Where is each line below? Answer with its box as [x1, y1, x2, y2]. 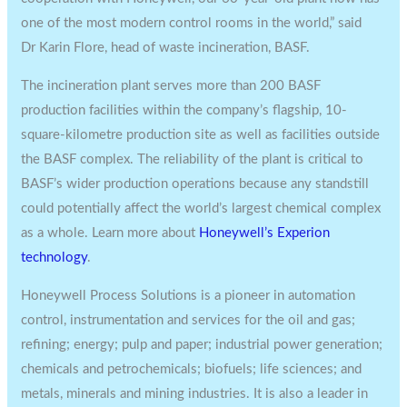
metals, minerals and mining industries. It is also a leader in [21, 386, 369, 401]
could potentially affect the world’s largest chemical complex [21, 201, 382, 215]
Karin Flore [39, 40, 105, 55]
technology [21, 250, 88, 264]
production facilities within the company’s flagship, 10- [21, 103, 348, 117]
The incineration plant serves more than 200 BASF [21, 78, 322, 93]
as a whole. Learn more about [21, 225, 200, 240]
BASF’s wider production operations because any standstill [21, 176, 370, 191]
